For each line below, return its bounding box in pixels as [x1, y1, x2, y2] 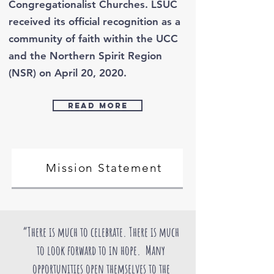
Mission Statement [46, 161, 163, 175]
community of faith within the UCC [9, 32, 178, 45]
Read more [67, 101, 128, 110]
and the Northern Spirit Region [9, 50, 162, 62]
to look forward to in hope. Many [37, 242, 165, 258]
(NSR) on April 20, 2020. [9, 67, 127, 79]
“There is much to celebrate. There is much [23, 224, 179, 240]
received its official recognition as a [9, 15, 180, 28]
